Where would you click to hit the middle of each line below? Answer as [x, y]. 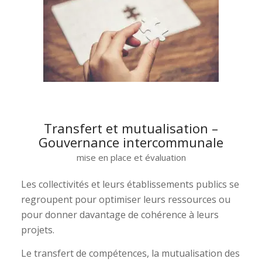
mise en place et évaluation [131, 157]
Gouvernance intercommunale [131, 142]
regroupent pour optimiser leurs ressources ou [125, 200]
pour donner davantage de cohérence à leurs [120, 215]
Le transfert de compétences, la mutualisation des [130, 253]
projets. [37, 230]
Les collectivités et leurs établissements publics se [130, 185]
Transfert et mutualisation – [131, 128]
